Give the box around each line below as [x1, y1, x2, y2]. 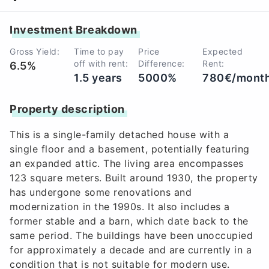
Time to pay [74, 46, 124, 56]
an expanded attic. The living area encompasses [10, 157, 244, 169]
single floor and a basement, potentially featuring [10, 142, 250, 155]
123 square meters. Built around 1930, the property [10, 171, 259, 184]
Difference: [138, 58, 185, 68]
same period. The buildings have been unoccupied [10, 229, 253, 241]
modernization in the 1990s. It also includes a [10, 200, 230, 213]
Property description [10, 102, 125, 115]
